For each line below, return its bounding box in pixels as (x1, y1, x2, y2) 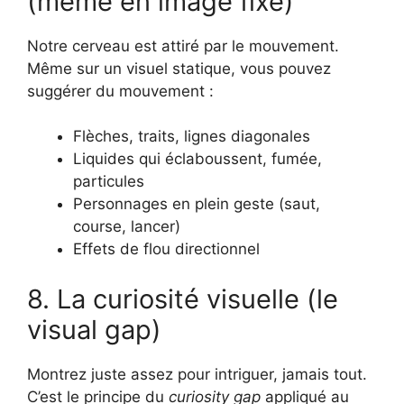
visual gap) (27, 313, 161, 345)
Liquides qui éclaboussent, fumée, (73, 150, 322, 169)
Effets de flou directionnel (73, 240, 260, 259)
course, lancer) (73, 217, 180, 236)
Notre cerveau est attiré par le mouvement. (27, 36, 339, 55)
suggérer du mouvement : (27, 81, 214, 100)
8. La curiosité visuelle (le (27, 282, 338, 315)
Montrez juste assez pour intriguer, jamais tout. (27, 364, 367, 383)
